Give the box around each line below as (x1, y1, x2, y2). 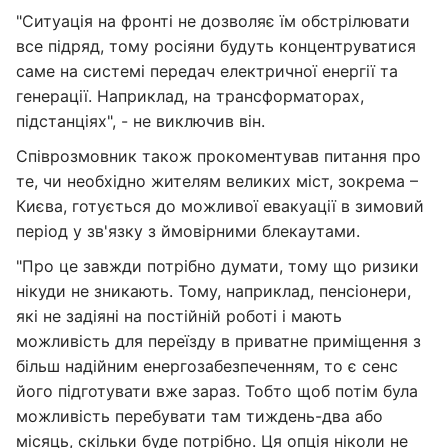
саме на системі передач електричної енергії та (16, 61, 398, 81)
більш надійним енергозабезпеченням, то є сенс (16, 356, 398, 376)
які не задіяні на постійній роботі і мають (16, 306, 342, 326)
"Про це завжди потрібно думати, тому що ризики (16, 256, 419, 276)
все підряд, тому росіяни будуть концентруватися (16, 36, 416, 56)
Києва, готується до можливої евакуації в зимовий (16, 196, 424, 216)
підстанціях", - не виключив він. (16, 111, 265, 131)
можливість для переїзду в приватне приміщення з (16, 331, 421, 351)
